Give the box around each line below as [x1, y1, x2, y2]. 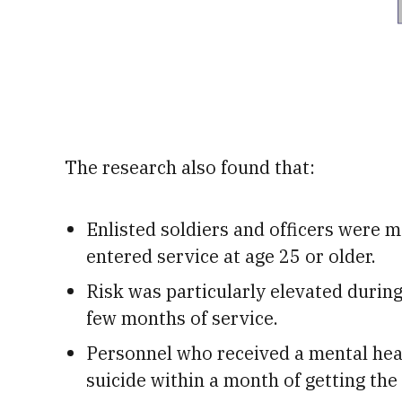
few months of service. [86, 306, 278, 330]
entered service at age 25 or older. [86, 244, 376, 268]
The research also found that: [65, 155, 315, 179]
